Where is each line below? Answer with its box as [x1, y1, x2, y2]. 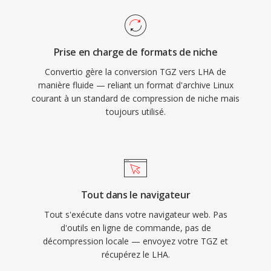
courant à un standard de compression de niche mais [31, 93, 240, 104]
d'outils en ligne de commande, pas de [60, 222, 211, 233]
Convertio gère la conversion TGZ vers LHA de [45, 66, 226, 77]
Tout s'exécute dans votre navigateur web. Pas [44, 209, 227, 220]
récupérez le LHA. [101, 249, 170, 260]
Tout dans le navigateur [80, 188, 191, 201]
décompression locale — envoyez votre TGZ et [43, 235, 228, 247]
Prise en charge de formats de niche [53, 45, 218, 59]
